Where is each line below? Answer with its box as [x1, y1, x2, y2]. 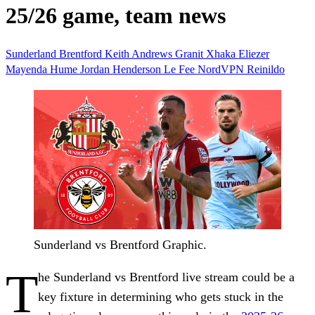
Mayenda [6, 63, 50, 75]
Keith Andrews [105, 47, 175, 60]
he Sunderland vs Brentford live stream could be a [38, 269, 295, 284]
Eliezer [238, 47, 269, 60]
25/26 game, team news [6, 3, 226, 29]
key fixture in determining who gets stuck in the [38, 289, 283, 304]
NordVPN [198, 63, 247, 75]
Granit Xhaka [175, 47, 238, 60]
